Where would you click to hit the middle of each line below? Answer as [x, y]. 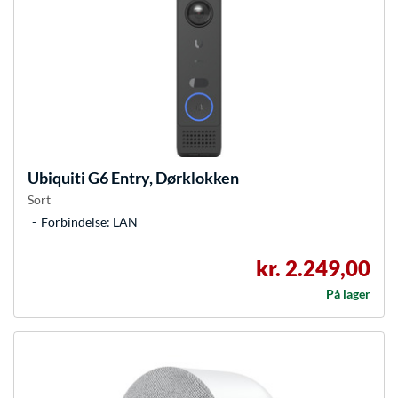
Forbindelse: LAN [89, 222]
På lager [348, 294]
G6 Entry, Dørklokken [162, 178]
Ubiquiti [56, 178]
